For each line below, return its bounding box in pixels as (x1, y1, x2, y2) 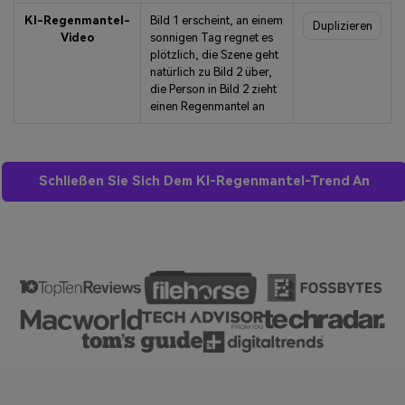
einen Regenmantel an (149, 99, 265, 114)
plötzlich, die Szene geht (149, 48, 278, 62)
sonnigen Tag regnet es (149, 31, 273, 45)
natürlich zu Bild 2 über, (149, 65, 272, 80)
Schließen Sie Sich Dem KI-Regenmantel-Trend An (39, 174, 371, 190)
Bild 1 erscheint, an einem (149, 14, 283, 28)
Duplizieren (312, 19, 372, 33)
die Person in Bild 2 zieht (149, 82, 277, 97)
